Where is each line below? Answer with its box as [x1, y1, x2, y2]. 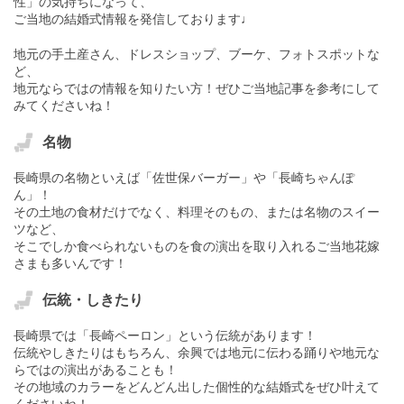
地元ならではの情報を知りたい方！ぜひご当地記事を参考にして [14, 80, 380, 96]
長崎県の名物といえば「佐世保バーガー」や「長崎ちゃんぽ [14, 170, 354, 185]
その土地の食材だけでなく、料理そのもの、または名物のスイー [14, 204, 380, 219]
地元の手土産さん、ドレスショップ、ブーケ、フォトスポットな [14, 46, 380, 61]
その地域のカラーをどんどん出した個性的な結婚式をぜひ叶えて [14, 379, 380, 394]
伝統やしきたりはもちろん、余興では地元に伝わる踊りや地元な [14, 344, 380, 360]
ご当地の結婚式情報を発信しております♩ [14, 11, 253, 26]
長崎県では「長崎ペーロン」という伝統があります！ [14, 327, 317, 343]
